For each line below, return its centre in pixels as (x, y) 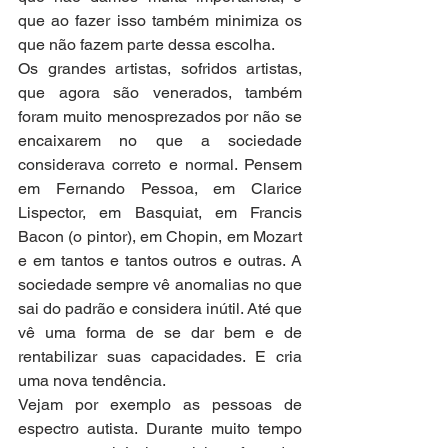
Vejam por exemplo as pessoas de (160, 405)
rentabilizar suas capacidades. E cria (160, 357)
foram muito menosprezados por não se (160, 117)
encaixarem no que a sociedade (160, 141)
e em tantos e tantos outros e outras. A (160, 261)
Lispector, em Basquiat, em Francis (160, 213)
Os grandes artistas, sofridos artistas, (160, 69)
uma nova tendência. (92, 381)
